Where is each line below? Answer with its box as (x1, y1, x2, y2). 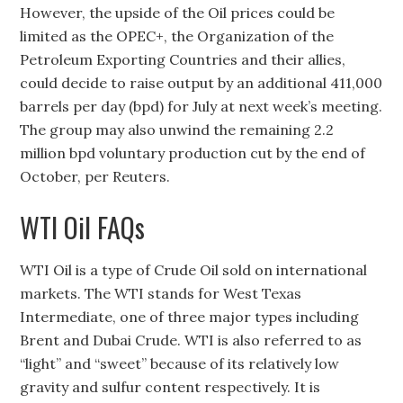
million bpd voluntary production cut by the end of (20, 143, 366, 162)
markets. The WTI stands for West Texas (20, 283, 302, 302)
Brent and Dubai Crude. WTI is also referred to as (20, 330, 363, 349)
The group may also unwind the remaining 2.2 (20, 120, 335, 139)
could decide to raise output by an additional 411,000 (20, 73, 383, 92)
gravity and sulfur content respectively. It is (20, 377, 321, 396)
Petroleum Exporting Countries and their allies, (20, 49, 346, 68)
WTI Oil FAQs (20, 206, 146, 247)
